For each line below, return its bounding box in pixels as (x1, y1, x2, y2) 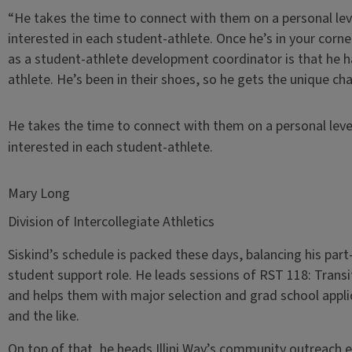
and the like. (7, 306, 82, 327)
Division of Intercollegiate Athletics (7, 212, 214, 233)
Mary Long (7, 184, 70, 204)
